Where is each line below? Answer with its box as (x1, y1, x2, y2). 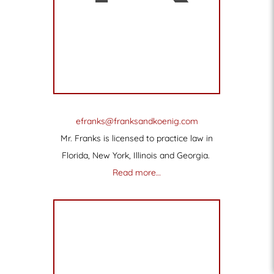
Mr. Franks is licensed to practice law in (61, 132, 213, 144)
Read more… (113, 166, 161, 178)
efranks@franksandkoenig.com (75, 115, 198, 127)
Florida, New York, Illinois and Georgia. (61, 149, 210, 161)
